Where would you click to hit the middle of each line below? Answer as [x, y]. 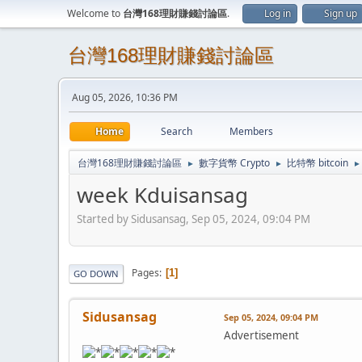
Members [251, 131]
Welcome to [95, 13]
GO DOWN [96, 273]
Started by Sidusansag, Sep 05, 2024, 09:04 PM [194, 219]
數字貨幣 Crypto [234, 163]
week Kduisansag [162, 195]
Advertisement [261, 335]
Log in [278, 13]
